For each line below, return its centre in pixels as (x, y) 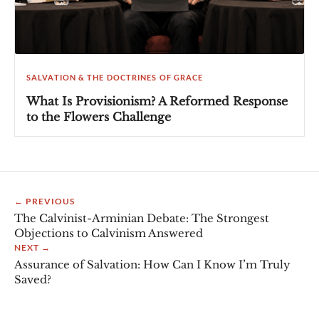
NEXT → (32, 247)
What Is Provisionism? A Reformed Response (157, 101)
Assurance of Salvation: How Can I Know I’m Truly (152, 264)
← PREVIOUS (45, 201)
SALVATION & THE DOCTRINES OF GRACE (115, 77)
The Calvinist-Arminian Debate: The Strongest (142, 218)
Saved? (33, 279)
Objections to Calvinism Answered (109, 233)
